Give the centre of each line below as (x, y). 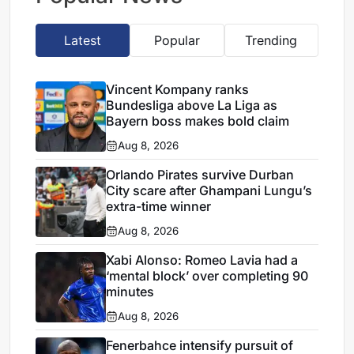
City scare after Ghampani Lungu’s (209, 191)
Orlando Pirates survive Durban (200, 175)
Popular (177, 40)
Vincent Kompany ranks (178, 90)
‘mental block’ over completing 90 (207, 276)
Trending (271, 40)
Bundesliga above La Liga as (192, 105)
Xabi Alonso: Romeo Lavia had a (202, 260)
